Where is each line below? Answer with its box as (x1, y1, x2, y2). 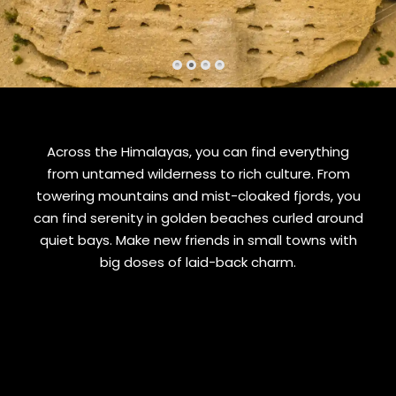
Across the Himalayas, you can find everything (47, 142, 349, 162)
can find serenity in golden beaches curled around (33, 209, 363, 228)
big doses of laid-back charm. (100, 253, 296, 272)
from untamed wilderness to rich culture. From (46, 164, 350, 184)
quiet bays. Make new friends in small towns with (39, 231, 357, 250)
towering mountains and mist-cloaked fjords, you (35, 187, 361, 206)
